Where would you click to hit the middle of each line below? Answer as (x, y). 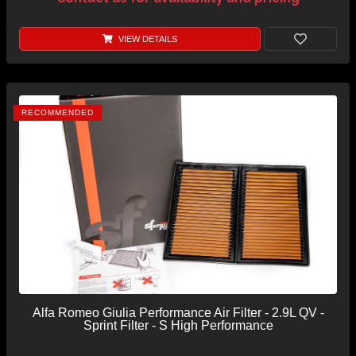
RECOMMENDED (58, 113)
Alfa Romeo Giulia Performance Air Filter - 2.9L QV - (178, 313)
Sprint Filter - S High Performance (178, 326)
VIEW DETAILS (146, 39)
